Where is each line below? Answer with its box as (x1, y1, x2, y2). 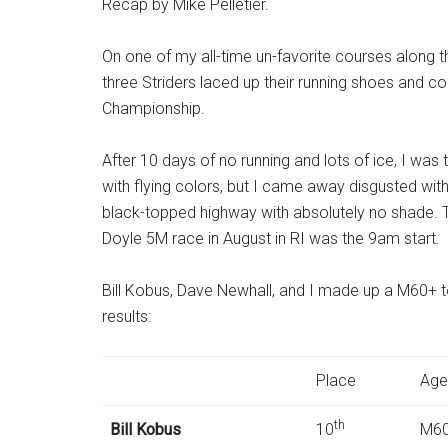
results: (102, 307, 151, 326)
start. (400, 229, 440, 248)
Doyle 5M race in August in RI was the (102, 229, 368, 248)
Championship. (102, 99, 205, 118)
